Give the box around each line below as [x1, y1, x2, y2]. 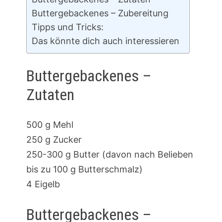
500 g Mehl [26, 119, 73, 130]
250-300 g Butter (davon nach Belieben [26, 149, 193, 160]
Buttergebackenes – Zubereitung [31, 7, 168, 18]
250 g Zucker [26, 134, 82, 145]
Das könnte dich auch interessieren [31, 35, 179, 46]
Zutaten [26, 85, 74, 105]
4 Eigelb [26, 179, 60, 190]
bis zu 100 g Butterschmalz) [26, 164, 143, 175]
